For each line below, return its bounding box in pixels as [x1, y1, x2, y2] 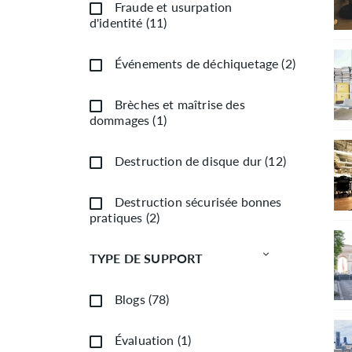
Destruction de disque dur [115, 151, 262, 170]
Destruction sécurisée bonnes [115, 192, 282, 211]
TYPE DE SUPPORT [90, 248, 203, 267]
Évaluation [115, 330, 174, 349]
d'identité [90, 13, 143, 31]
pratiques [90, 207, 143, 226]
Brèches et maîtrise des [115, 94, 245, 113]
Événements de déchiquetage [115, 53, 279, 72]
